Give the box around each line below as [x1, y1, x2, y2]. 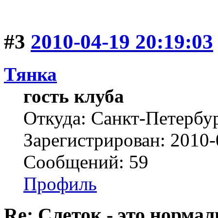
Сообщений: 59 [23, 151, 148, 172]
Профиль [23, 173, 97, 194]
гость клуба [23, 85, 124, 107]
